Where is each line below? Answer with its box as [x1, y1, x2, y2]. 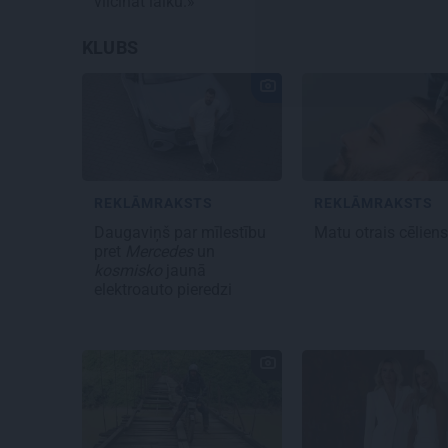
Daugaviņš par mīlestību [94, 223, 266, 243]
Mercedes [125, 242, 193, 262]
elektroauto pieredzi [94, 280, 236, 300]
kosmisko [94, 261, 162, 281]
